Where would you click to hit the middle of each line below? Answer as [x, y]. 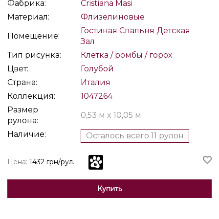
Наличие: [27, 134]
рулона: [23, 120]
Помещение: [33, 36]
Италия [96, 82]
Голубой [97, 69]
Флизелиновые [113, 17]
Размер [23, 110]
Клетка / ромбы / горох [126, 55]
